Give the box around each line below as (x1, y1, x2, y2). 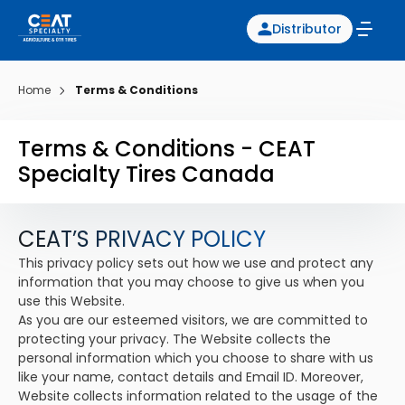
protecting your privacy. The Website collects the (18, 330, 331, 348)
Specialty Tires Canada (18, 159, 275, 189)
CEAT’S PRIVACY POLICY (18, 224, 266, 254)
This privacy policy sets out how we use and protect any (18, 254, 373, 272)
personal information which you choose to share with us (18, 349, 373, 367)
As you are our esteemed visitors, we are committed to (18, 311, 368, 329)
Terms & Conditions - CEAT (18, 134, 316, 164)
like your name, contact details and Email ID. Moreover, (18, 368, 363, 386)
